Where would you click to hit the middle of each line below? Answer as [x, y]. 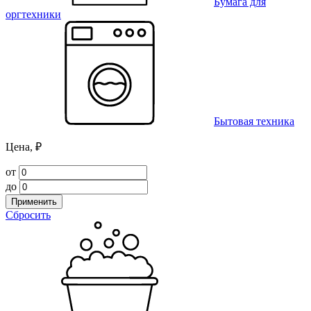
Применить [34, 202]
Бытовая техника [254, 121]
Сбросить [28, 215]
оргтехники [33, 15]
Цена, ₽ [24, 147]
